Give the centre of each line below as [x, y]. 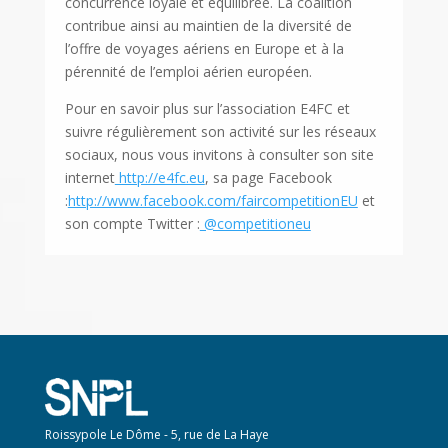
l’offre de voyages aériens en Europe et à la [204, 49]
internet [89, 178]
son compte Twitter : [132, 224]
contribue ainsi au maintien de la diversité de [208, 26]
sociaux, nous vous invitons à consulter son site [219, 155]
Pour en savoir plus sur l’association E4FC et [207, 109]
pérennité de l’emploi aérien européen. [188, 72]
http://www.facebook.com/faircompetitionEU [212, 201]
